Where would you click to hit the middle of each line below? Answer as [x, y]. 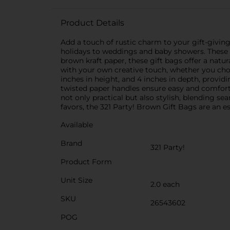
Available [77, 125]
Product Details [92, 23]
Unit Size [76, 180]
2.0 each [165, 184]
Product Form [86, 162]
